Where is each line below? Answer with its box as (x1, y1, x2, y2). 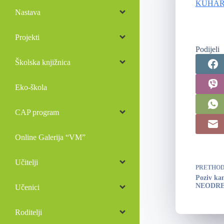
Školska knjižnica (15, 57, 70, 66)
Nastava (15, 7, 40, 16)
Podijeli (195, 44, 219, 53)
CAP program (15, 107, 59, 116)
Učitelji (15, 157, 38, 166)
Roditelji (15, 207, 42, 216)
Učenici (15, 182, 39, 191)
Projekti (15, 32, 39, 41)
